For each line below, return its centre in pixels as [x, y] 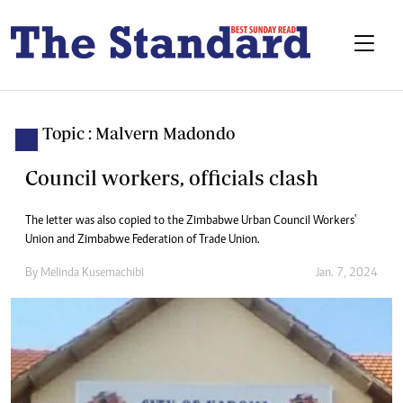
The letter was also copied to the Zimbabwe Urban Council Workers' [191, 222]
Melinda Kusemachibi [92, 274]
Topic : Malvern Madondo [139, 134]
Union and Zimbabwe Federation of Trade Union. [143, 241]
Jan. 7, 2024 [347, 274]
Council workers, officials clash [172, 178]
